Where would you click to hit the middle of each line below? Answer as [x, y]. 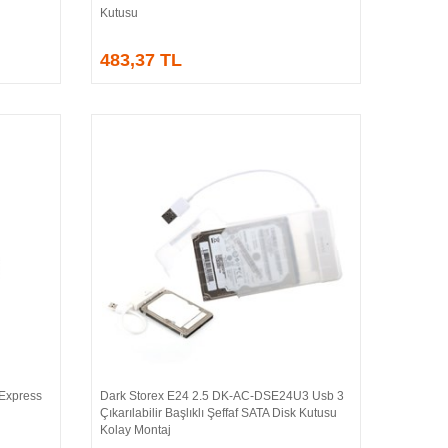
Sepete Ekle [245, 399]
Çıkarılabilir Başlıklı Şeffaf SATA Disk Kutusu [218, 412]
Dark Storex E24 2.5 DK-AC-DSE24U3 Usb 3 [221, 395]
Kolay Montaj [135, 429]
